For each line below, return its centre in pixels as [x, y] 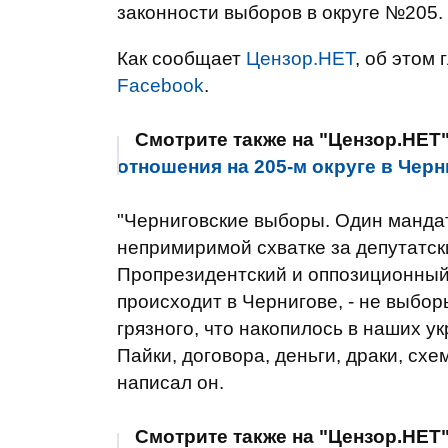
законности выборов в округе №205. [280, 12]
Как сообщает [181, 58]
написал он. [170, 382]
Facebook [160, 85]
